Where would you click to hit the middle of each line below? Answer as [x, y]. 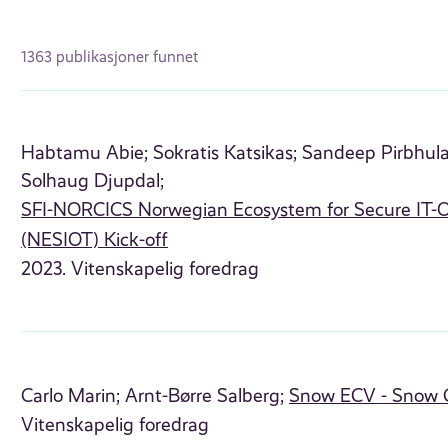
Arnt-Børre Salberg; [205, 395]
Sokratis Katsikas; [225, 153]
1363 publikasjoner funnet [110, 56]
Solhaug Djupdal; [93, 181]
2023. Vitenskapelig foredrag [140, 269]
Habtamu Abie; [85, 153]
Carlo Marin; [71, 395]
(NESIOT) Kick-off [95, 240]
